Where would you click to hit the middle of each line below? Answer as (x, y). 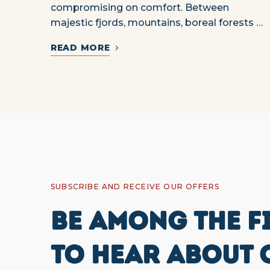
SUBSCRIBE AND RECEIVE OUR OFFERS (135, 187)
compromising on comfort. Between (140, 8)
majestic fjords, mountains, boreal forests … (157, 23)
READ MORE (80, 48)
